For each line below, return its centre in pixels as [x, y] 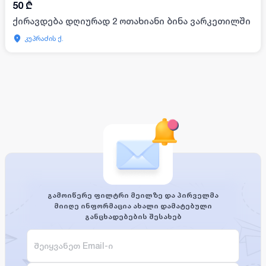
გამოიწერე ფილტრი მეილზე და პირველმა [133, 195]
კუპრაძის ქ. [44, 38]
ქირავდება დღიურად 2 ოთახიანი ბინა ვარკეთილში [132, 21]
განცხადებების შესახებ [133, 216]
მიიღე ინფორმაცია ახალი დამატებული [133, 205]
